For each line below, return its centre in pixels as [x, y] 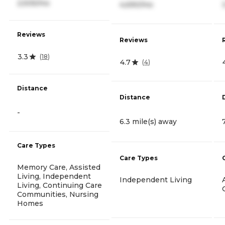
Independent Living [156, 180]
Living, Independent [54, 176]
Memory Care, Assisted [59, 167]
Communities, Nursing [58, 194]
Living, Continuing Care [60, 185]
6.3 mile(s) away [148, 121]
